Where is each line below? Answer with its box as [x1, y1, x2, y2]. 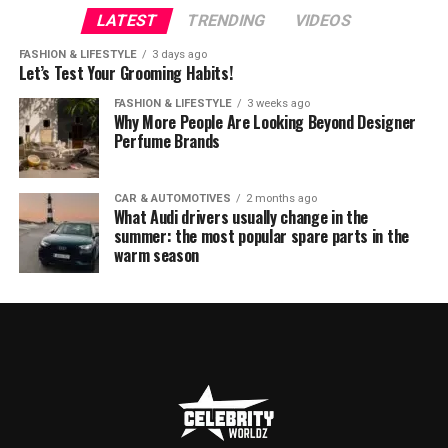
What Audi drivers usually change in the [113, 205, 369, 229]
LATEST [94, 11, 160, 30]
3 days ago [151, 48, 207, 61]
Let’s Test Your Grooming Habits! [18, 61, 233, 85]
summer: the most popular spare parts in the [113, 224, 409, 248]
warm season [113, 243, 200, 267]
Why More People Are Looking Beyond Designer [113, 110, 416, 134]
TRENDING [184, 11, 268, 30]
